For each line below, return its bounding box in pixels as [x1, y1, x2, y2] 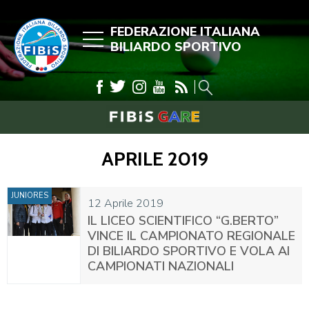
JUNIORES [11, 190, 48, 201]
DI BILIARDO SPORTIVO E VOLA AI [88, 243, 290, 259]
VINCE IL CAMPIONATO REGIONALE [88, 228, 295, 244]
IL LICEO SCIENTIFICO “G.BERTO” [88, 212, 279, 229]
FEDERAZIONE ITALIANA [110, 23, 260, 40]
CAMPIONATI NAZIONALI [88, 258, 234, 275]
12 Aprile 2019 [88, 196, 163, 211]
